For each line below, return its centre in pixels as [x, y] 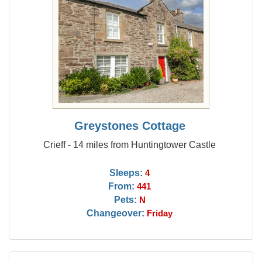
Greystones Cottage [130, 126]
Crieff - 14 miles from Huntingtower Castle [130, 144]
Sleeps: [126, 173]
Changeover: [116, 213]
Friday [160, 213]
